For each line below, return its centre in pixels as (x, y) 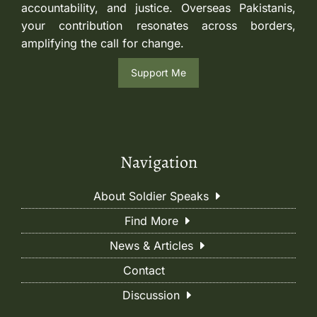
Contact (144, 270)
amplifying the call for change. (103, 43)
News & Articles (151, 245)
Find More (151, 220)
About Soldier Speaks (151, 196)
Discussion (151, 295)
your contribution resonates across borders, (158, 25)
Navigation (158, 162)
